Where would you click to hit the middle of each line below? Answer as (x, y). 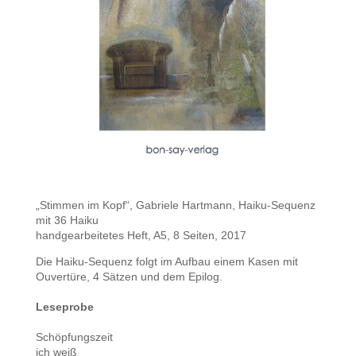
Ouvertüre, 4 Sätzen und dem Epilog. (129, 276)
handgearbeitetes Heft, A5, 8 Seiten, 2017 (141, 235)
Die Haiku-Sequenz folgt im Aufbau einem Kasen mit (166, 261)
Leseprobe (64, 306)
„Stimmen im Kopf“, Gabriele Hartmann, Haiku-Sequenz (175, 205)
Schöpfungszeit (74, 337)
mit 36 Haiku (67, 220)
